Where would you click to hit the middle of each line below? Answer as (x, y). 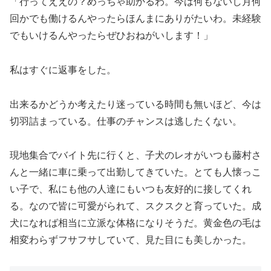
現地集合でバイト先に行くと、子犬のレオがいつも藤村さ (135, 155)
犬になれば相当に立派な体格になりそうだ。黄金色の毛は (135, 223)
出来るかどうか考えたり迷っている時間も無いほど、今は (135, 104)
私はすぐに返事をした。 (63, 70)
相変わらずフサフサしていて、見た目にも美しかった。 (131, 240)
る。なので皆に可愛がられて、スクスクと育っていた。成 (135, 206)
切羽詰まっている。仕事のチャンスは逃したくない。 (126, 121)
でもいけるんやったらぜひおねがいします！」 (111, 35)
